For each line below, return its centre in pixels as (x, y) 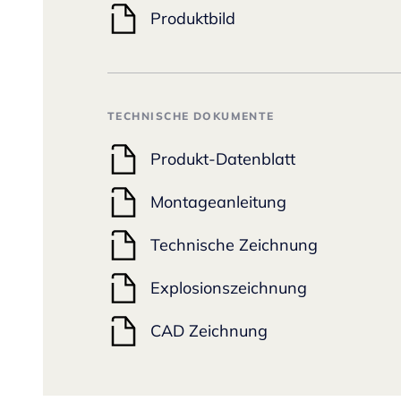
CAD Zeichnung (209, 330)
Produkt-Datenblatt (223, 158)
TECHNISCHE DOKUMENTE (191, 115)
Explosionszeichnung (229, 287)
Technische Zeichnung (234, 244)
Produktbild (193, 18)
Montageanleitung (218, 201)
